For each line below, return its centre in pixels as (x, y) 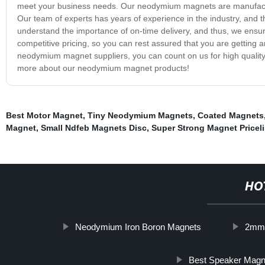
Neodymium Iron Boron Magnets (138, 227)
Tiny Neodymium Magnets (140, 115)
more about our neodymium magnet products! (103, 68)
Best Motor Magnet (44, 115)
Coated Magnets (230, 115)
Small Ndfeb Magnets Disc (93, 127)
